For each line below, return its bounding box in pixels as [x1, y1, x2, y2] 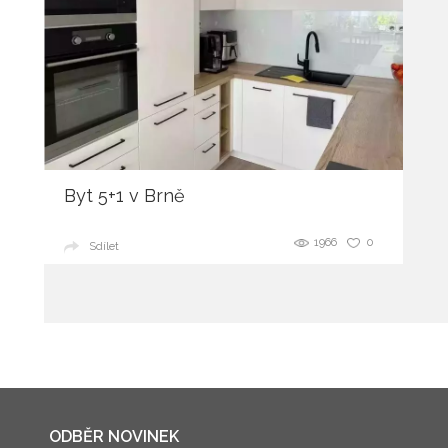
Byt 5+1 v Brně [64, 185, 185, 206]
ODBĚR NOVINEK [49, 427, 180, 446]
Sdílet [89, 240, 119, 253]
